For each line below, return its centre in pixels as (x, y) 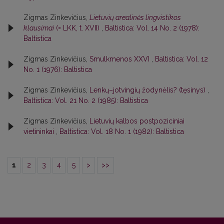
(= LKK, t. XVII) (78, 28)
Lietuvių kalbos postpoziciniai (137, 121)
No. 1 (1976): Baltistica (58, 69)
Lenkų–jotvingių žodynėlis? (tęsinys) (148, 90)
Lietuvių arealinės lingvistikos (135, 17)
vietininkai (40, 131)
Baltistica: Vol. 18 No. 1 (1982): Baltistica (122, 131)
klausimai (39, 28)
